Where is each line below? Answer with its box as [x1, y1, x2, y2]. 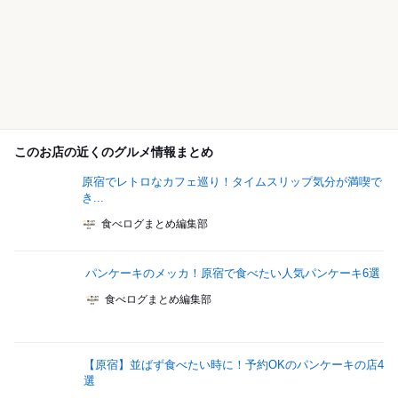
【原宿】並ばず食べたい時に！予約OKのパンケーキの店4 [83, 358, 384, 372]
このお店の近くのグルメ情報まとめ [14, 145, 213, 160]
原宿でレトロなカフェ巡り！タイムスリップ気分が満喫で [81, 175, 382, 189]
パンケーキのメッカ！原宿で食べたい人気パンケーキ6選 [85, 267, 380, 281]
